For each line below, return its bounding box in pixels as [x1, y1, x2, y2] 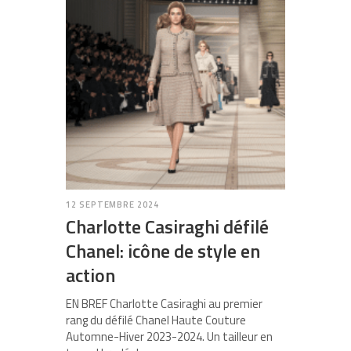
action [66, 261, 115, 290]
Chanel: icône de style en [66, 237, 260, 266]
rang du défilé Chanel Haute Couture [66, 311, 246, 330]
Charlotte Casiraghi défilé [66, 212, 269, 241]
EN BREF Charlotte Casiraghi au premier [66, 295, 262, 313]
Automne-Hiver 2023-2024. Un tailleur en [66, 327, 273, 346]
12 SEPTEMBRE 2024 [66, 198, 159, 212]
